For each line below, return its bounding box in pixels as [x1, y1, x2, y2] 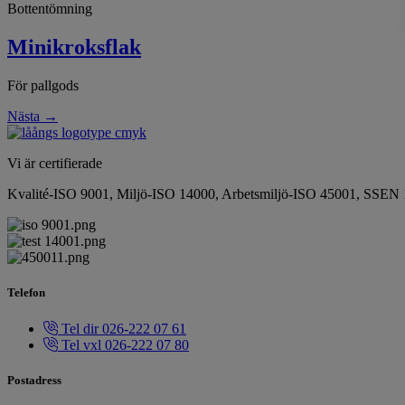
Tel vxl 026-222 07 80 [61, 336, 189, 353]
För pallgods [7, 78, 79, 94]
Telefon [7, 286, 45, 300]
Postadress [7, 372, 61, 387]
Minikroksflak [7, 35, 141, 60]
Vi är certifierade [7, 155, 102, 172]
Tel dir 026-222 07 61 [61, 320, 186, 336]
